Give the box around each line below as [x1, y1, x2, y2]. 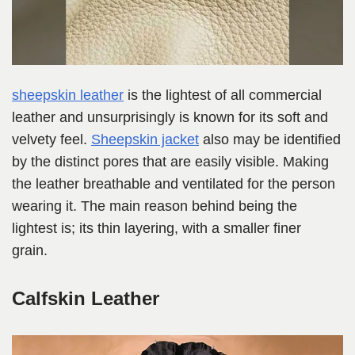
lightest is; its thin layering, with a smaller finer [12, 220, 301, 237]
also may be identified [199, 132, 341, 148]
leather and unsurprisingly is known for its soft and [12, 109, 328, 126]
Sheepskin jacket [91, 132, 199, 148]
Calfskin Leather [12, 288, 165, 310]
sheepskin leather [12, 87, 124, 104]
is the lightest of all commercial [124, 87, 322, 104]
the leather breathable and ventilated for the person [12, 176, 335, 193]
